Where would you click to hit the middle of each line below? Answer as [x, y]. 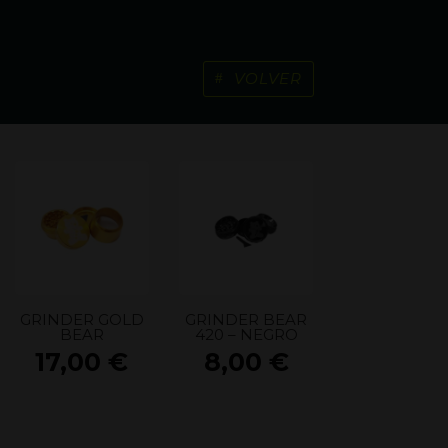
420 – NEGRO [246, 334]
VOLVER [268, 79]
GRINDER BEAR [246, 319]
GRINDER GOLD [81, 319]
